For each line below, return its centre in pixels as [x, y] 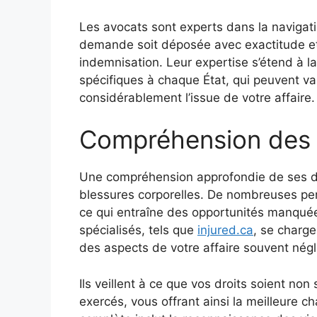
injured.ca [225, 230]
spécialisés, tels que [138, 230]
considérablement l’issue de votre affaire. [197, 97]
